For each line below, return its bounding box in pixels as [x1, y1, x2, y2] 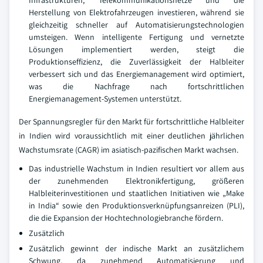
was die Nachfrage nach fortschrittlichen [29, 80, 244, 92]
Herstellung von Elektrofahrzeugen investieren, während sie [29, 6, 244, 18]
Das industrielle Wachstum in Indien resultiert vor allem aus [29, 163, 244, 174]
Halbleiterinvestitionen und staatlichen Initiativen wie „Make [29, 187, 244, 198]
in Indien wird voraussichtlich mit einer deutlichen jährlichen [19, 130, 244, 141]
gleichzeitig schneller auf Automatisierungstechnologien [29, 19, 244, 30]
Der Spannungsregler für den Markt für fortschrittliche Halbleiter [19, 116, 244, 127]
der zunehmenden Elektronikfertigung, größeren [29, 175, 244, 186]
